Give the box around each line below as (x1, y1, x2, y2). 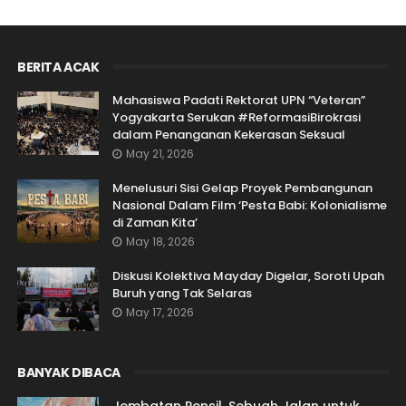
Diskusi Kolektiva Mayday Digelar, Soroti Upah (111, 267, 384, 285)
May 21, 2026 (125, 146, 194, 162)
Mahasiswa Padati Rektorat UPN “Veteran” (111, 92, 365, 110)
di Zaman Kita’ (111, 214, 198, 232)
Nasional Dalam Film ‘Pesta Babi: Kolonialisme (111, 197, 387, 215)
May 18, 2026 (125, 234, 195, 250)
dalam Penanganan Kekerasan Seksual (111, 126, 345, 144)
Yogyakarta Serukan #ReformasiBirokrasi (111, 109, 361, 127)
